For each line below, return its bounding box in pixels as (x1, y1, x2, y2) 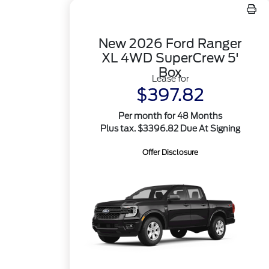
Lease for (151, 74, 189, 83)
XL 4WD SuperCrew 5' (101, 50, 240, 65)
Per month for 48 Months (118, 111, 223, 121)
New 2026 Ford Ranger (98, 36, 243, 51)
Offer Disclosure (142, 148, 199, 157)
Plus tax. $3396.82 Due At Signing (100, 124, 241, 133)
